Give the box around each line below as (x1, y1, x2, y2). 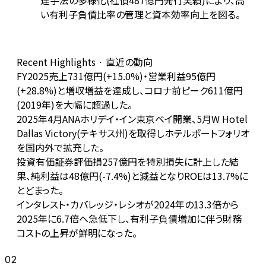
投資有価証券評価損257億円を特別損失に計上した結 (17, 154, 239, 169)
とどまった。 (17, 183, 64, 198)
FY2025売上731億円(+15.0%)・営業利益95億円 (17, 69, 216, 84)
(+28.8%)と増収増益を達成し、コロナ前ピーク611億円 (17, 83, 243, 98)
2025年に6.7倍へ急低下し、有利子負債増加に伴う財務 (17, 211, 242, 226)
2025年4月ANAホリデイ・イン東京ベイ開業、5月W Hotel (17, 112, 248, 126)
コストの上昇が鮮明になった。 (17, 226, 137, 240)
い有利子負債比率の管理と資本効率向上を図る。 (40, 7, 240, 22)
